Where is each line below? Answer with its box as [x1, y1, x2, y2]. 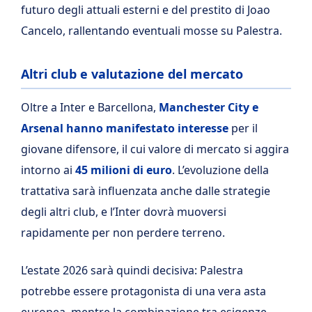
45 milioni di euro [75, 162, 172, 178]
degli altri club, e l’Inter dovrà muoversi [21, 203, 226, 219]
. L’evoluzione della [172, 162, 269, 178]
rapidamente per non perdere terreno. [21, 224, 225, 240]
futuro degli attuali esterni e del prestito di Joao [21, 1, 270, 17]
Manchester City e [159, 99, 258, 115]
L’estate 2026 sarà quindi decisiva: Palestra [21, 262, 243, 278]
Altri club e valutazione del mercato [21, 65, 243, 82]
